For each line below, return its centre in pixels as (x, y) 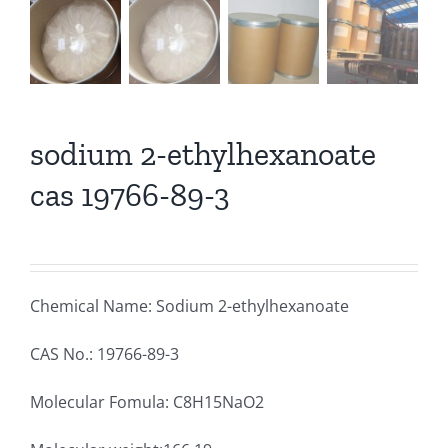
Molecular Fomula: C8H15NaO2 (147, 401)
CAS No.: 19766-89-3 (104, 353)
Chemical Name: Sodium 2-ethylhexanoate (189, 305)
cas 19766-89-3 (130, 194)
